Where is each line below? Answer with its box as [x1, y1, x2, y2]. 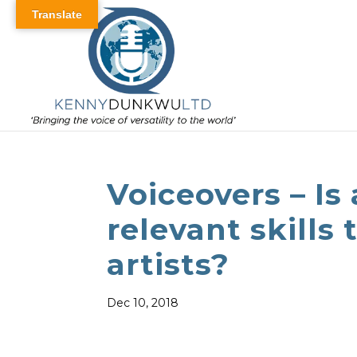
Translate [32, 8, 82, 21]
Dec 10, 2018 [107, 296, 179, 310]
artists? [107, 246, 230, 282]
